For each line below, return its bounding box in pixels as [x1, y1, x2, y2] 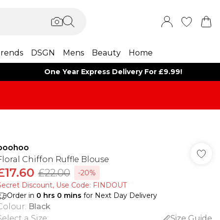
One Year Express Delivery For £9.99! [44, 67, 183, 76]
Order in [6, 191, 36, 200]
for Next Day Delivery [81, 191, 157, 200]
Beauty [91, 48, 121, 57]
